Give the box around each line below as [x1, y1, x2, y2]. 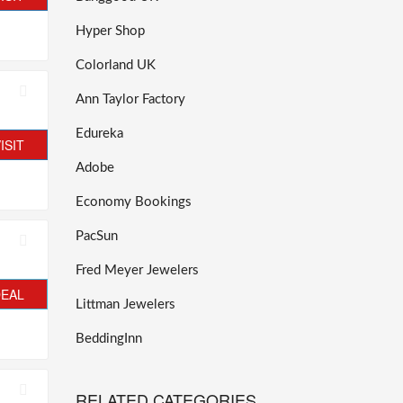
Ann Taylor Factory [75, 93, 185, 107]
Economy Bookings [75, 195, 192, 210]
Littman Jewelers [75, 298, 175, 312]
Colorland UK [75, 58, 156, 73]
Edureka [75, 127, 123, 141]
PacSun [75, 229, 118, 244]
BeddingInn [75, 332, 142, 346]
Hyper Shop [75, 24, 145, 39]
